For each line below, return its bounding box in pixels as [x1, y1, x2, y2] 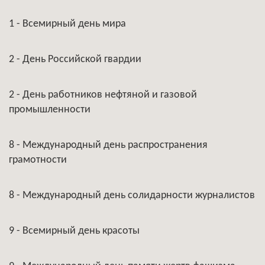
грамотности [9, 154, 67, 166]
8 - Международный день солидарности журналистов [9, 190, 255, 201]
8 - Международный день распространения [9, 140, 208, 151]
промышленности [9, 104, 91, 115]
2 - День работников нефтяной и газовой [9, 89, 197, 101]
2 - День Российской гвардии [9, 54, 141, 65]
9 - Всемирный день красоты [9, 225, 140, 237]
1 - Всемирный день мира [9, 18, 126, 30]
